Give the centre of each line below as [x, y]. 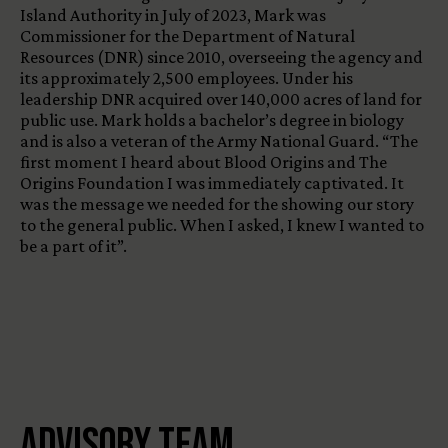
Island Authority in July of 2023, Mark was [173, 15]
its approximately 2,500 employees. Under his [186, 78]
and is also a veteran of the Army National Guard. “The [219, 141]
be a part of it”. [73, 246]
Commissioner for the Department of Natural [187, 36]
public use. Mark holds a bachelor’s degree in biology [212, 120]
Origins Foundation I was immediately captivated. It [212, 183]
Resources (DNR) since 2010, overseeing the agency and [221, 57]
